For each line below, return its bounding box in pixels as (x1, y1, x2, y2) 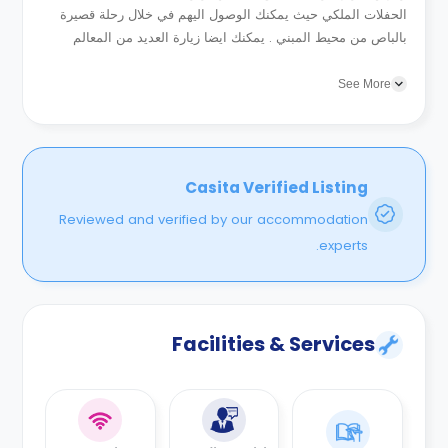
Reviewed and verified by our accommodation (58, 210, 368, 230)
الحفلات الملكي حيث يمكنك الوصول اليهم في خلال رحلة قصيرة (60, 4, 408, 24)
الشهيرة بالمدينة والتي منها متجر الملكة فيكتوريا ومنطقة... (90, 50, 408, 70)
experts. (318, 236, 368, 256)
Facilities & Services (171, 330, 375, 359)
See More (338, 77, 392, 92)
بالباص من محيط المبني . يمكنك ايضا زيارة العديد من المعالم (73, 27, 408, 47)
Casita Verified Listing (184, 176, 368, 198)
